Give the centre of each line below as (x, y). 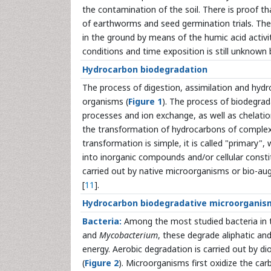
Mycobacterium (129, 235)
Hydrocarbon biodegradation (145, 69)
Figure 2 (102, 263)
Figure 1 (145, 101)
